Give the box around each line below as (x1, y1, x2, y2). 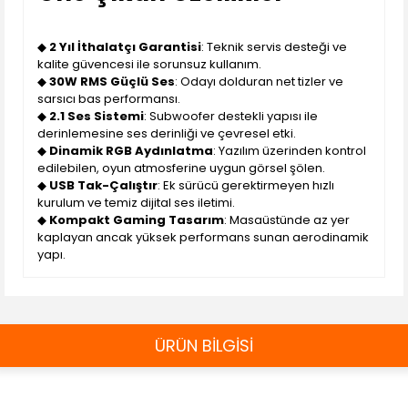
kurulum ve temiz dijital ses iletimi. (37, 194, 235, 211)
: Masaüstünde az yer (224, 211, 350, 229)
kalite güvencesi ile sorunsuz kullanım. (37, 56, 261, 73)
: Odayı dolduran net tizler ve (175, 73, 343, 90)
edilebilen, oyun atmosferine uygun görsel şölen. (37, 159, 325, 177)
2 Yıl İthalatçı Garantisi (49, 38, 201, 56)
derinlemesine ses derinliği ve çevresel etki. (37, 125, 296, 142)
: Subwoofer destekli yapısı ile (144, 107, 318, 125)
